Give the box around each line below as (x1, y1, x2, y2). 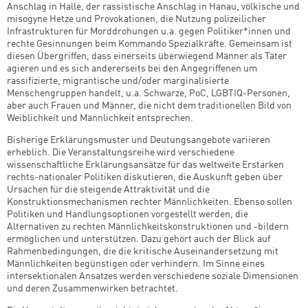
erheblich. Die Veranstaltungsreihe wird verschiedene (7, 147, 234, 157)
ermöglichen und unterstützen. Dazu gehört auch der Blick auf (7, 234, 270, 244)
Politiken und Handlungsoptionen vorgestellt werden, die (7, 209, 248, 219)
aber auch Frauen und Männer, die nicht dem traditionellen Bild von (7, 100, 291, 111)
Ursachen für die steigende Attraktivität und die (7, 184, 210, 195)
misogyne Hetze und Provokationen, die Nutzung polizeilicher (7, 14, 266, 24)
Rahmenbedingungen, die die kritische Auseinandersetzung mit (7, 246, 278, 256)
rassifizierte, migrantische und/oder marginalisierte (7, 76, 229, 86)
